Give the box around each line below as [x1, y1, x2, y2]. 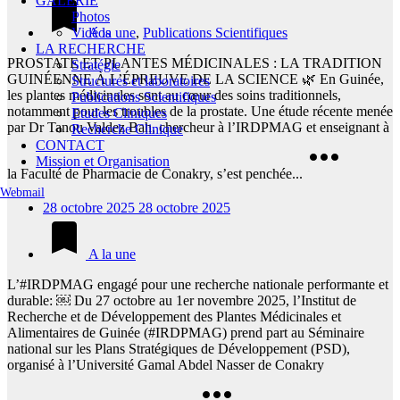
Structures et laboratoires [71, 73, 210, 88]
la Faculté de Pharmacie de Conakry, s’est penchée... [7, 166, 303, 182]
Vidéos [71, 25, 111, 40]
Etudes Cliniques [71, 105, 167, 121]
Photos [71, 9, 110, 24]
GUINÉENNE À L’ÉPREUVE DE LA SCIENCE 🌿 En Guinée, [7, 71, 384, 87]
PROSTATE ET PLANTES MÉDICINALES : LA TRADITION [7, 55, 382, 71]
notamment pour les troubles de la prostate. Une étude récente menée [7, 104, 393, 120]
